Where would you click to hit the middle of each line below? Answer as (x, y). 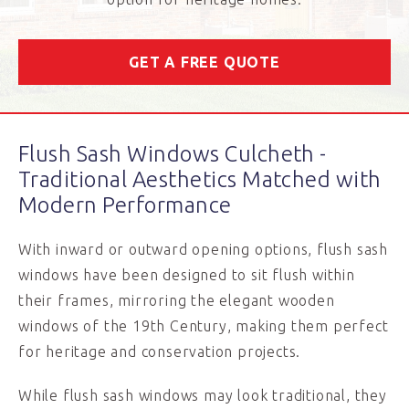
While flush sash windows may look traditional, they (203, 395)
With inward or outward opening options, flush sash (203, 249)
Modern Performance (125, 205)
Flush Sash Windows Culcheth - (173, 154)
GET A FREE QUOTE (204, 62)
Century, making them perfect (277, 326)
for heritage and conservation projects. (160, 351)
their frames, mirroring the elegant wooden (177, 300)
